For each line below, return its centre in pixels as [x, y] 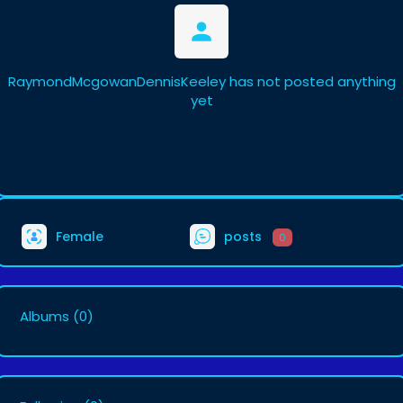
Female [78, 236]
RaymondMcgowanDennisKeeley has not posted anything [201, 81]
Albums [45, 316]
